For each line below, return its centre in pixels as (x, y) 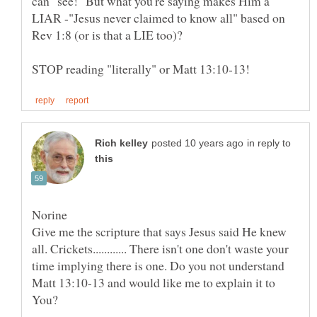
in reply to (269, 144)
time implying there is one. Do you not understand (158, 266)
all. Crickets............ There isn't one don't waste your (160, 249)
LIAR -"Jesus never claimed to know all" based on (158, 18)
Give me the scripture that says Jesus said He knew (159, 232)
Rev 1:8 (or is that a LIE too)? (109, 35)
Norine (50, 215)
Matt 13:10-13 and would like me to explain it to (154, 283)
